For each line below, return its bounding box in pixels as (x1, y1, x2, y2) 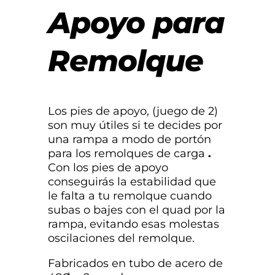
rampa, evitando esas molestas (48, 217, 219, 231)
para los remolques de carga (48, 147, 208, 161)
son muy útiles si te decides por (48, 118, 222, 133)
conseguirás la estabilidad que (48, 175, 216, 189)
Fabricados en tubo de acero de (48, 257, 223, 271)
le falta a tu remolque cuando (48, 189, 212, 203)
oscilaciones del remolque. (48, 231, 195, 246)
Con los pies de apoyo (48, 161, 168, 175)
